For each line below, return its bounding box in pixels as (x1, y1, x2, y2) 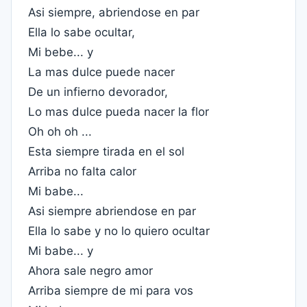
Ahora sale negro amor (28, 264, 153, 278)
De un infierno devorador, (28, 85, 168, 99)
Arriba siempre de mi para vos (28, 284, 193, 297)
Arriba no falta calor (28, 164, 136, 178)
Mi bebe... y (28, 45, 93, 59)
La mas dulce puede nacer (28, 65, 175, 79)
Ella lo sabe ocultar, (28, 25, 135, 39)
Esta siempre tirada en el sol (28, 145, 184, 158)
